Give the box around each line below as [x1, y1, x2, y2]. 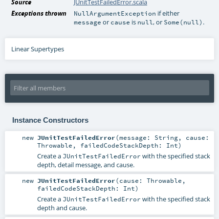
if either [156, 9, 180, 18]
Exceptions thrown [11, 9, 67, 18]
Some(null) [164, 18, 203, 26]
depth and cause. [37, 203, 87, 212]
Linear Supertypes [11, 44, 65, 54]
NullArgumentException [74, 9, 156, 18]
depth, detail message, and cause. [37, 160, 134, 169]
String [154, 133, 178, 141]
